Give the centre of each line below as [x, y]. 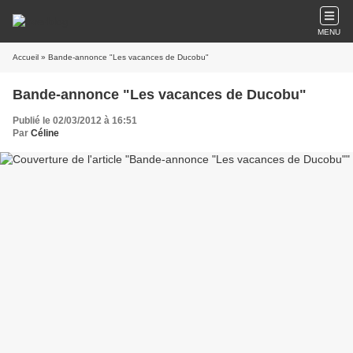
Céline [45, 133]
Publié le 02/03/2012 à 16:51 [75, 121]
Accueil [26, 57]
